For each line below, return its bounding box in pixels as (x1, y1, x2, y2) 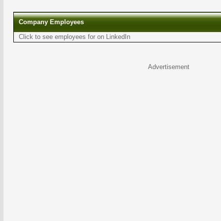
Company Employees (19, 18, 84, 26)
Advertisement (148, 63, 189, 71)
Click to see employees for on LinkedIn (19, 33, 130, 40)
